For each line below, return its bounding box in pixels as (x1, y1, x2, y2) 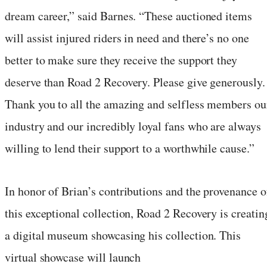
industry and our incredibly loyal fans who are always (5, 117, 261, 134)
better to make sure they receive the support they (5, 51, 238, 68)
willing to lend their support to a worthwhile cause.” (5, 139, 254, 156)
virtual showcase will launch (5, 249, 141, 265)
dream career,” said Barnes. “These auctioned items (5, 7, 253, 24)
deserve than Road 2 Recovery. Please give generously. (5, 73, 265, 90)
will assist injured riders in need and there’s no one (5, 29, 249, 46)
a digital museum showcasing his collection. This (5, 226, 241, 243)
